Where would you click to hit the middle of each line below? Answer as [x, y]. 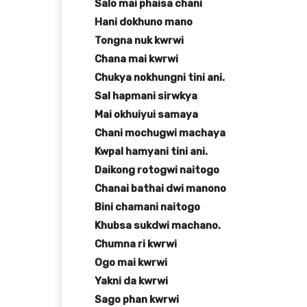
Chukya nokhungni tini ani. [160, 78]
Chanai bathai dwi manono [160, 189]
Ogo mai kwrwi [131, 263]
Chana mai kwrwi [136, 59]
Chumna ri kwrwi [136, 244]
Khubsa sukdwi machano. [158, 226]
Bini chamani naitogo [147, 207]
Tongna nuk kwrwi [139, 41]
